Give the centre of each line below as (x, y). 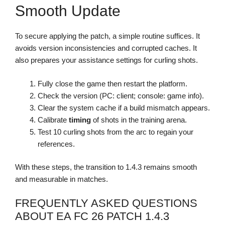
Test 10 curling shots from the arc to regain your (116, 132)
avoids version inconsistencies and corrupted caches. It (106, 48)
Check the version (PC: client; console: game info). (121, 95)
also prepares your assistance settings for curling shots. (106, 60)
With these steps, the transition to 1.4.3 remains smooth (106, 167)
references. (56, 144)
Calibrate (53, 120)
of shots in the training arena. (139, 120)
